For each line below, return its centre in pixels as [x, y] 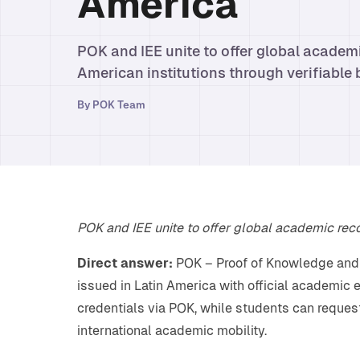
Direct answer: [125, 263]
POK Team [119, 105]
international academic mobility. [172, 331]
